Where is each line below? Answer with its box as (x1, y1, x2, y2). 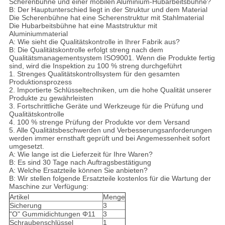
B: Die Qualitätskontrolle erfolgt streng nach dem (9, 46, 163, 54)
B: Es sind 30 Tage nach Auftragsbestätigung (9, 158, 151, 167)
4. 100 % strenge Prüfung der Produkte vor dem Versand (9, 118, 190, 127)
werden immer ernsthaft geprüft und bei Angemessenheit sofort (9, 134, 210, 143)
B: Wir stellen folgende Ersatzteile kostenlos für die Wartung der (9, 174, 211, 183)
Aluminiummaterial (9, 30, 68, 38)
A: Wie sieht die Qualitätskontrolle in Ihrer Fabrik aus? (9, 38, 180, 46)
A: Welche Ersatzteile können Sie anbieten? (9, 166, 148, 175)
